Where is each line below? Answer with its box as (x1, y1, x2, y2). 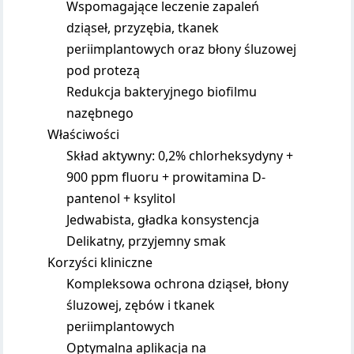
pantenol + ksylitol (66, 190, 176, 207)
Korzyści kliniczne (47, 254, 153, 271)
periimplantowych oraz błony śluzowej (66, 40, 297, 58)
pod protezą (66, 62, 141, 79)
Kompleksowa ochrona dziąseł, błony (66, 275, 289, 292)
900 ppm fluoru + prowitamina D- (66, 168, 266, 186)
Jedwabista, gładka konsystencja (66, 211, 260, 228)
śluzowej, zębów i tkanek (66, 296, 216, 314)
